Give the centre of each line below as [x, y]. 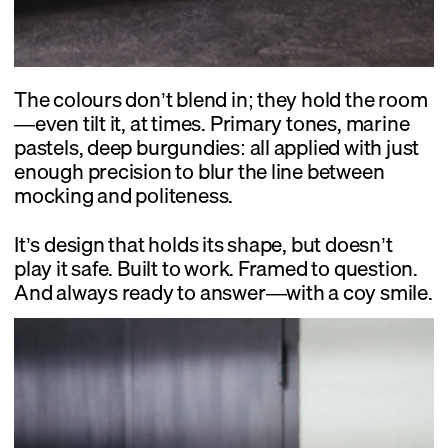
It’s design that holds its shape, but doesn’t [203, 243]
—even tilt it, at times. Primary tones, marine [212, 123]
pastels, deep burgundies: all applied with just [217, 147]
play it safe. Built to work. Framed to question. [216, 267]
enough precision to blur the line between [199, 171]
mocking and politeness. [124, 195]
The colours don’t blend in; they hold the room [221, 99]
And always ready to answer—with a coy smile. [223, 291]
